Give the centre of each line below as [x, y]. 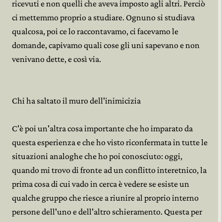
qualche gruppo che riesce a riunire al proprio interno [105, 198]
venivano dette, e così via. [56, 59]
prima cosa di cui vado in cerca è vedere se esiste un [101, 184]
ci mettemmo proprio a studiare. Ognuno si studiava [103, 17]
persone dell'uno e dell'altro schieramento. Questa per [107, 212]
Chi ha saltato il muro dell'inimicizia [76, 101]
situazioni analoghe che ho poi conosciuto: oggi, [97, 156]
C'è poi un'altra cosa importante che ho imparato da [102, 128]
